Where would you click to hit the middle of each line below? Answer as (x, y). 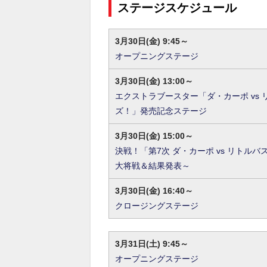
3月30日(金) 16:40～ (154, 191)
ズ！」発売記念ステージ (161, 111)
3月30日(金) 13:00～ (154, 81)
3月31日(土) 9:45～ (152, 244)
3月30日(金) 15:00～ (154, 136)
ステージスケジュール (181, 8)
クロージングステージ (157, 206)
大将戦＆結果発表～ (153, 166)
